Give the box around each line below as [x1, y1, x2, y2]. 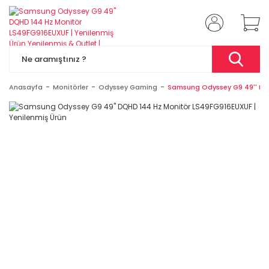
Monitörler [53, 82, 88, 92]
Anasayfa [9, 82, 43, 92]
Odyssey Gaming [98, 82, 157, 92]
